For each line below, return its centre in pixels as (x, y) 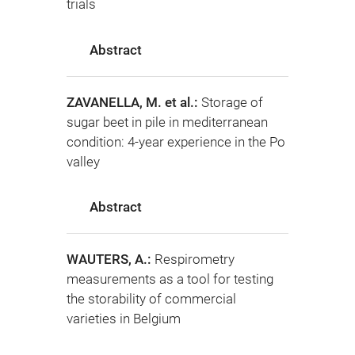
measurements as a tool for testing (170, 279)
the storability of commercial (151, 298)
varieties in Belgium (124, 318)
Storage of (232, 102)
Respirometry (195, 259)
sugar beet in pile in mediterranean (167, 122)
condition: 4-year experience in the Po (176, 141)
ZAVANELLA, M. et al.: (134, 102)
